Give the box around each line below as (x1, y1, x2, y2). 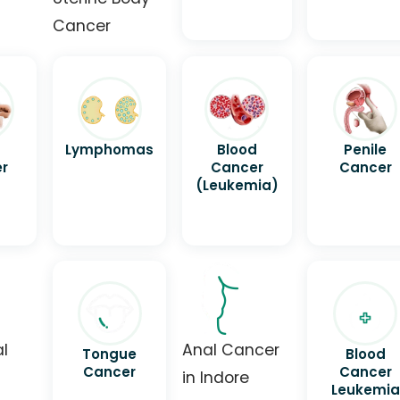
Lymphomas (65, 139, 154, 159)
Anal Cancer (181, 339, 279, 362)
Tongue (82, 345, 137, 364)
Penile (344, 139, 387, 159)
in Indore (181, 367, 249, 389)
